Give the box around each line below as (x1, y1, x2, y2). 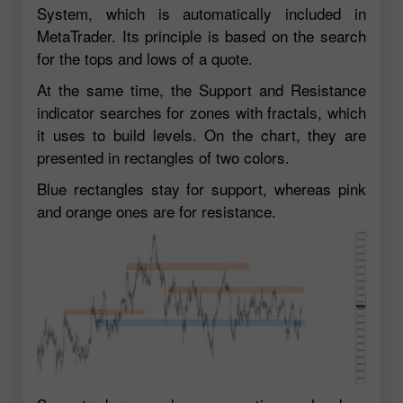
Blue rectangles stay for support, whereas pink (37, 177, 366, 201)
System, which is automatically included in (37, 2, 366, 25)
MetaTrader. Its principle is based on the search (37, 24, 366, 48)
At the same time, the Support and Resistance (37, 78, 366, 102)
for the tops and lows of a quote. (37, 47, 253, 70)
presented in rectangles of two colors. (37, 146, 290, 169)
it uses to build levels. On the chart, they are (37, 123, 366, 147)
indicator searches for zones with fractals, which (37, 101, 366, 124)
